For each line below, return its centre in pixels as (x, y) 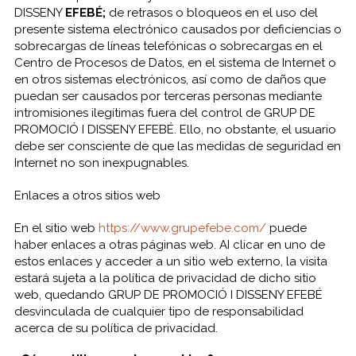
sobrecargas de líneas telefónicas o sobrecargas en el (168, 46)
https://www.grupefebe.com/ (182, 228)
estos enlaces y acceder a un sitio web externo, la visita (170, 261)
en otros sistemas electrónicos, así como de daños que (170, 79)
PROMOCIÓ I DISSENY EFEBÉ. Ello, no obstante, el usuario (175, 130)
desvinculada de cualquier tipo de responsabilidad (159, 311)
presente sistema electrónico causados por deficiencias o (178, 29)
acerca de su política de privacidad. (116, 328)
